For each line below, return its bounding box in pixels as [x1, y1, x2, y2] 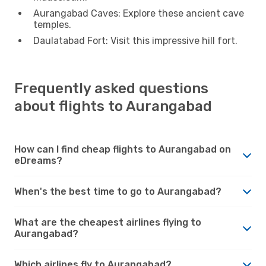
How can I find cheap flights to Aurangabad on [14, 143, 231, 155]
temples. [33, 18, 71, 30]
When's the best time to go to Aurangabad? [14, 185, 221, 197]
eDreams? [14, 154, 62, 166]
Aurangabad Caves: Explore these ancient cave [33, 7, 244, 19]
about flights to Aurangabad [14, 97, 212, 115]
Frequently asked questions [14, 80, 208, 97]
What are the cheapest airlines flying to [14, 216, 201, 228]
